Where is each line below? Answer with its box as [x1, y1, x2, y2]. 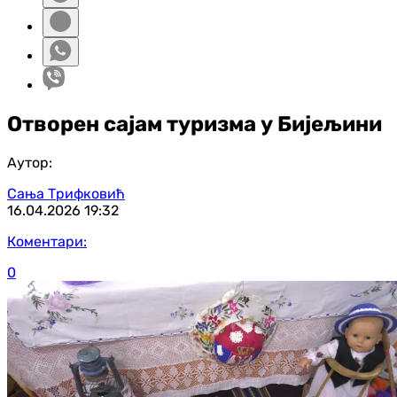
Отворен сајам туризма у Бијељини [7, 111, 382, 136]
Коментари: [7, 232, 87, 250]
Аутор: [7, 153, 52, 171]
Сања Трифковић [7, 184, 125, 202]
